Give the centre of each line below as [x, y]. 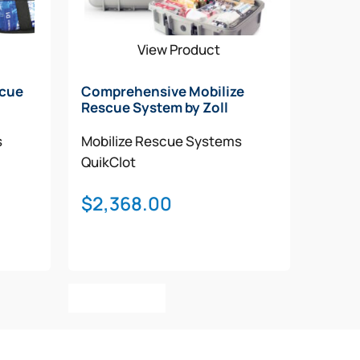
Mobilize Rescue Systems [161, 141]
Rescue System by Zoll [154, 108]
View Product [179, 50]
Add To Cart [117, 298]
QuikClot [108, 162]
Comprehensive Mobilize [162, 92]
